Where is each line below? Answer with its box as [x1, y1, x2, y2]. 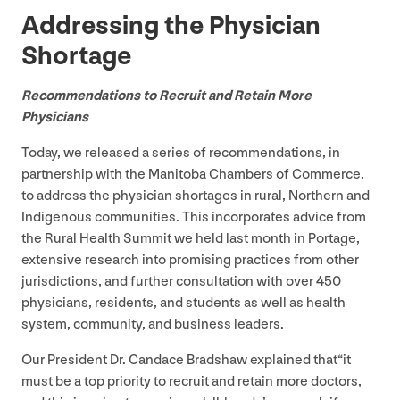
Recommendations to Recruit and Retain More [21, 87, 312, 104]
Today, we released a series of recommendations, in [21, 144, 340, 162]
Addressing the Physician [21, 9, 321, 42]
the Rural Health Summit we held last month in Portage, [21, 229, 360, 247]
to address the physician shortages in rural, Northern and [21, 187, 370, 204]
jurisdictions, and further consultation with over [21, 272, 316, 290]
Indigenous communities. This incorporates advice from [21, 208, 366, 226]
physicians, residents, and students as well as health [21, 294, 346, 312]
